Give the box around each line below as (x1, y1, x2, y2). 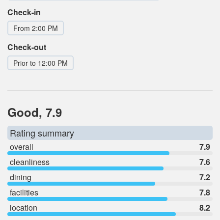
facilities (10, 187, 38, 198)
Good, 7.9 (7, 104, 62, 121)
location (10, 202, 37, 214)
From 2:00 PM (13, 23, 58, 33)
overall (10, 141, 33, 153)
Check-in (7, 6, 41, 18)
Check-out (7, 41, 46, 53)
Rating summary (10, 126, 74, 139)
